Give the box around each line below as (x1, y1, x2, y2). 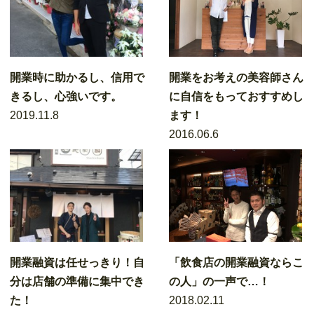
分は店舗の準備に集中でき (10, 275, 144, 287)
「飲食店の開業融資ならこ (169, 257, 304, 268)
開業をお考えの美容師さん (169, 71, 304, 83)
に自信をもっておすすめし (169, 90, 304, 102)
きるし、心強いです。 (10, 90, 122, 102)
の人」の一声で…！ (169, 275, 271, 287)
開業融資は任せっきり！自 (10, 257, 144, 268)
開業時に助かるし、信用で (10, 71, 144, 83)
